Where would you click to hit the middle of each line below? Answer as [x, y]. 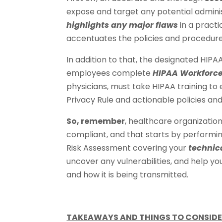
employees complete [110, 73]
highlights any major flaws [122, 25]
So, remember [96, 121]
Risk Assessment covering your [128, 148]
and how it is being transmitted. [128, 174]
